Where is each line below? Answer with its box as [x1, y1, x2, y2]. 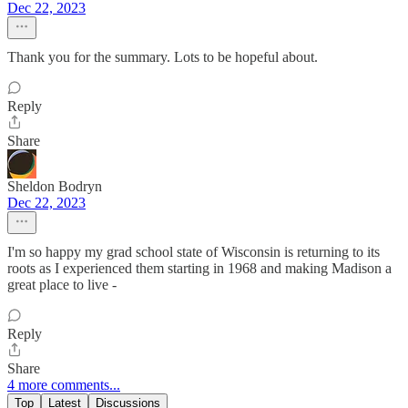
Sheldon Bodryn [7, 178, 102, 195]
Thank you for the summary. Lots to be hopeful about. [7, 49, 318, 66]
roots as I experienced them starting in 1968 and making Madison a [7, 260, 392, 277]
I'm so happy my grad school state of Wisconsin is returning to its [7, 244, 380, 260]
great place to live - [7, 277, 117, 293]
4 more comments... [7, 377, 120, 393]
